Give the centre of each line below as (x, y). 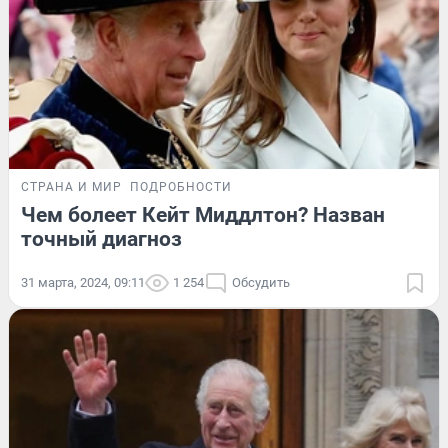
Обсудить (261, 283)
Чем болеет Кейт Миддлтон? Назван (203, 215)
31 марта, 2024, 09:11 (83, 283)
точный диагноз (101, 239)
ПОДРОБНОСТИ (181, 187)
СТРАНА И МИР (71, 187)
